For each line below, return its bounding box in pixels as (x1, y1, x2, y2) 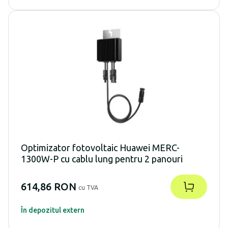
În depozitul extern (21, 206, 84, 215)
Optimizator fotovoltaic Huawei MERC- (21, 142, 180, 153)
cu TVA (78, 184, 98, 191)
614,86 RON (21, 181, 76, 193)
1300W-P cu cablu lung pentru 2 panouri (21, 154, 183, 164)
